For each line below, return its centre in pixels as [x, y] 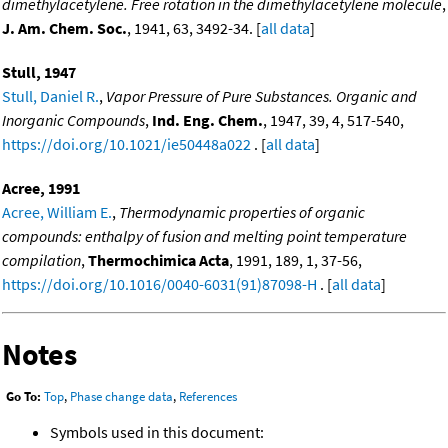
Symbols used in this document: [157, 431]
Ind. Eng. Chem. [207, 120]
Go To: [23, 397]
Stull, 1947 [39, 72]
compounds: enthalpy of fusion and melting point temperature [204, 236]
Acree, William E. [57, 212]
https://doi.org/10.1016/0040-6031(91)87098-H [159, 284]
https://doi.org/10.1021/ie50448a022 [126, 144]
